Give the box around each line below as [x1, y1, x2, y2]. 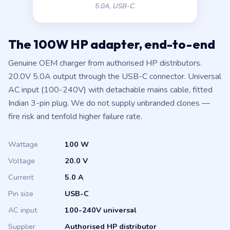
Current [8, 172, 33, 182]
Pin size [8, 188, 33, 199]
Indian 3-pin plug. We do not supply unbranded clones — [8, 98, 210, 109]
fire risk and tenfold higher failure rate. [8, 111, 142, 122]
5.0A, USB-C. [94, 2, 136, 11]
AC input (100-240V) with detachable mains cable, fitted [8, 84, 213, 95]
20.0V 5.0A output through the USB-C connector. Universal [8, 71, 221, 82]
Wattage [8, 139, 38, 149]
